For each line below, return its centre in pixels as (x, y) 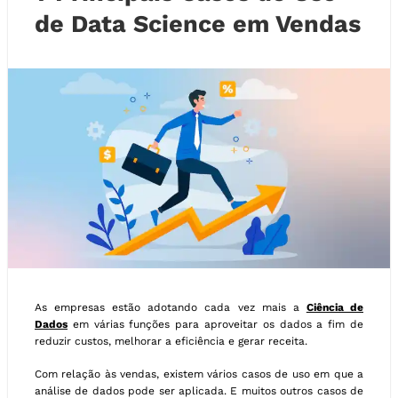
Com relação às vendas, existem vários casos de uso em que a (199, 374)
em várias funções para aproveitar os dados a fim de (215, 324)
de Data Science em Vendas (198, 24)
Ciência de (335, 307)
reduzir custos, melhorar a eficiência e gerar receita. (171, 341)
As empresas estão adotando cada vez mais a (171, 307)
